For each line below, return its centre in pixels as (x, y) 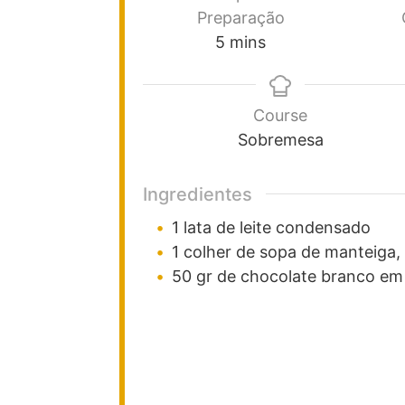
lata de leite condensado (277, 227)
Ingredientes (198, 194)
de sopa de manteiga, (318, 251)
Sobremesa (280, 139)
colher (207, 251)
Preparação (240, 17)
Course (280, 115)
